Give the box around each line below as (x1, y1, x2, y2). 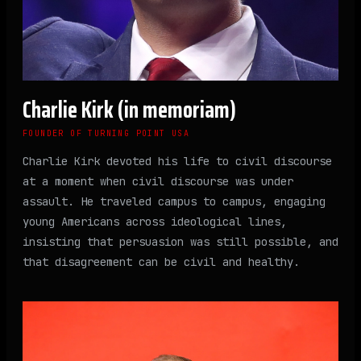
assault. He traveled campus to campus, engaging (23, 194, 326, 210)
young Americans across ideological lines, (23, 214, 287, 230)
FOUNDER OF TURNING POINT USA (23, 128, 190, 139)
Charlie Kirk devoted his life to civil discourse (23, 154, 332, 169)
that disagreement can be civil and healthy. (23, 255, 300, 270)
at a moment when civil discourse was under (23, 174, 293, 189)
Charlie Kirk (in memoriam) (23, 92, 236, 128)
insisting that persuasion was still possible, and (23, 234, 338, 250)
